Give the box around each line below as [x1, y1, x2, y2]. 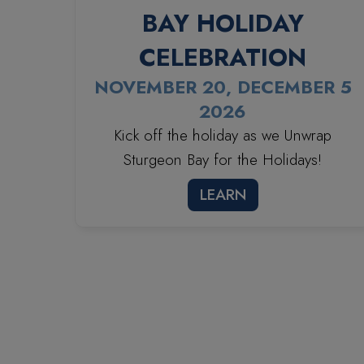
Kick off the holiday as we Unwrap [114, 123, 332, 146]
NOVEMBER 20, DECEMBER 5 [93, 73, 352, 100]
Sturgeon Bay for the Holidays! [123, 148, 323, 171]
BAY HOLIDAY [141, 5, 304, 41]
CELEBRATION [139, 39, 307, 75]
